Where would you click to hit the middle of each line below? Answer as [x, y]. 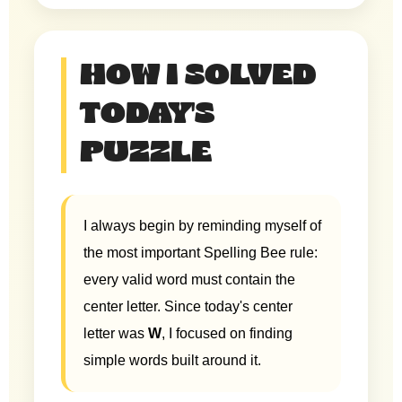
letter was [116, 333]
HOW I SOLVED [198, 76]
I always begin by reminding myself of [202, 225]
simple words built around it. [172, 360]
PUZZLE [146, 153]
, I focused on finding [227, 333]
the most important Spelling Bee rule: [201, 252]
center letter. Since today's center [188, 306]
